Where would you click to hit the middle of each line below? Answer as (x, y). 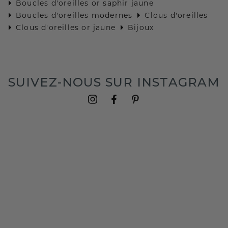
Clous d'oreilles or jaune (66, 27)
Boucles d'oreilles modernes (74, 15)
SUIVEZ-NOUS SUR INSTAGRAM (114, 82)
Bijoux (141, 27)
